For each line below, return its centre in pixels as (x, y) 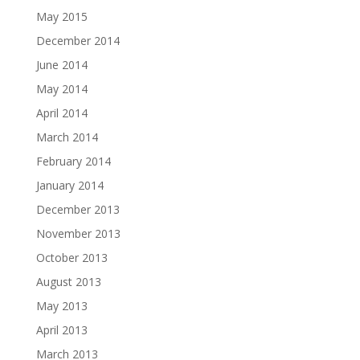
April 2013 (61, 329)
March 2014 (67, 137)
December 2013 (78, 209)
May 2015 (61, 16)
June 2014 (61, 64)
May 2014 (61, 88)
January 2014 (70, 185)
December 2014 (78, 40)
